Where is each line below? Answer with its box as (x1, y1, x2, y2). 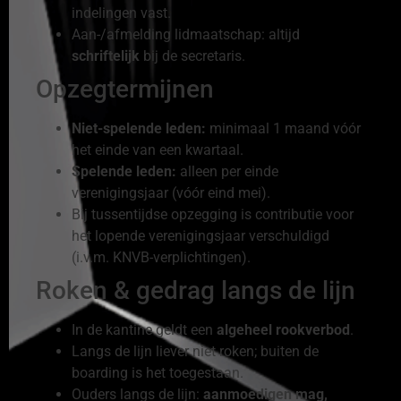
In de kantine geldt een (72, 321, 217, 338)
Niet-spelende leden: (72, 120, 206, 137)
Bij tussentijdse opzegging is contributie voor (72, 206, 354, 223)
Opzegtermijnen (36, 74, 214, 104)
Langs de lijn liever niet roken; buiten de (72, 343, 319, 360)
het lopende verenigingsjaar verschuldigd (72, 227, 329, 244)
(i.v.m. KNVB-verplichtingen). (72, 249, 251, 266)
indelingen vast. (72, 4, 171, 21)
